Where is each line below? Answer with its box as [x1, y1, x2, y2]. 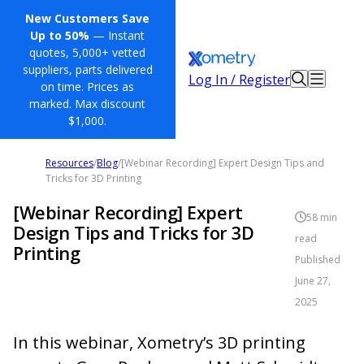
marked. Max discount [29, 96, 146, 111]
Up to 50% [30, 28, 90, 43]
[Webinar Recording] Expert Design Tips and [121, 156, 324, 170]
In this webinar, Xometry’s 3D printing [13, 331, 305, 353]
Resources [45, 156, 93, 170]
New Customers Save [25, 11, 150, 26]
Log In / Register [188, 70, 290, 89]
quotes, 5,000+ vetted [29, 45, 146, 60]
